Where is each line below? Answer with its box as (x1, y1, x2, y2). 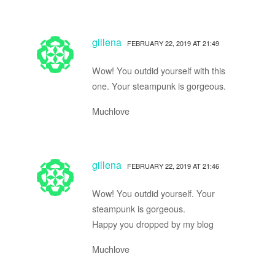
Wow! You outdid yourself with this (91, 63, 225, 77)
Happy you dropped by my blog (91, 217, 214, 230)
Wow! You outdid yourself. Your (91, 186, 215, 199)
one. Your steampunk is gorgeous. (91, 79, 226, 92)
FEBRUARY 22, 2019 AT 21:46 (126, 160, 219, 171)
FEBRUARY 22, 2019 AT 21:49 (126, 37, 219, 48)
